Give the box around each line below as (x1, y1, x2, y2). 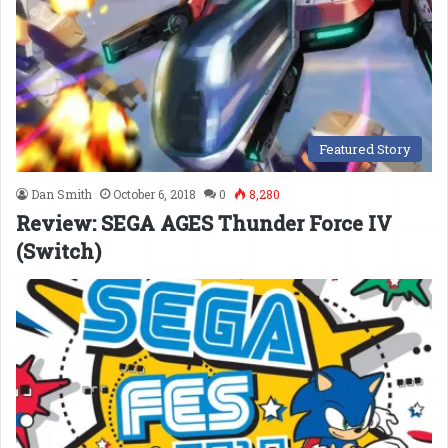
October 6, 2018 (113, 185, 196, 202)
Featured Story (319, 139, 411, 158)
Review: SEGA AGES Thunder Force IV (16, 209, 392, 236)
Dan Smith (31, 185, 92, 202)
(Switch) (16, 237, 101, 264)
